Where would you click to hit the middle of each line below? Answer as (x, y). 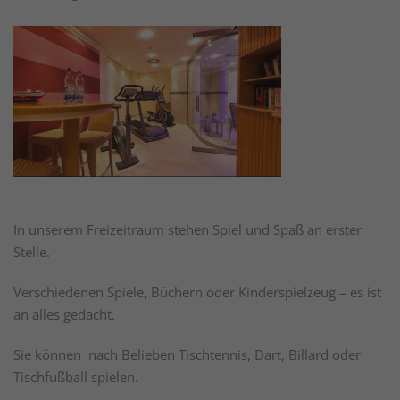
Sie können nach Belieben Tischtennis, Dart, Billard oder (187, 355)
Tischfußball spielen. (76, 377)
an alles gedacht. (64, 315)
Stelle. (32, 252)
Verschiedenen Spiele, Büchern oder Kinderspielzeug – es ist (197, 292)
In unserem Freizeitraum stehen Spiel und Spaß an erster (187, 230)
